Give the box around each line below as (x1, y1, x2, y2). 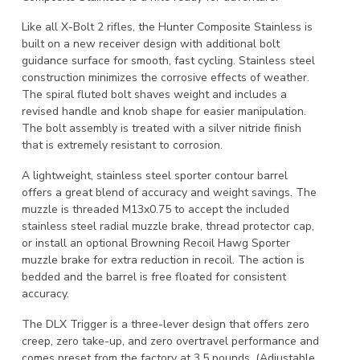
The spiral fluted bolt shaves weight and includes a (22, 87, 287, 103)
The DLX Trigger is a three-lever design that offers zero (22, 316, 309, 332)
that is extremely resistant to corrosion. (22, 137, 223, 153)
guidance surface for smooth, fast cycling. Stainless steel (22, 53, 315, 69)
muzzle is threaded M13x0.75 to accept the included (22, 202, 289, 218)
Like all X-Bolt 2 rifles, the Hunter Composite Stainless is (22, 19, 313, 35)
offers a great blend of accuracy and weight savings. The (22, 185, 317, 201)
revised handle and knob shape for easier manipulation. (22, 104, 306, 120)
